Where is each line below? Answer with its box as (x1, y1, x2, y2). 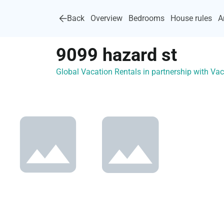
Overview (90, 13, 122, 23)
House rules (170, 13, 212, 23)
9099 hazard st (56, 44, 177, 65)
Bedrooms (128, 13, 164, 23)
